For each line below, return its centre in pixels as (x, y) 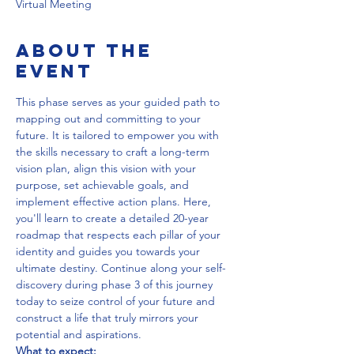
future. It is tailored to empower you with (119, 135)
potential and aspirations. (79, 334)
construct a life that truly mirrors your (109, 318)
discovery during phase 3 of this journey (116, 284)
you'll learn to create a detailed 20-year (114, 218)
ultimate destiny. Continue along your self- (121, 268)
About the (84, 51)
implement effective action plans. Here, (115, 201)
